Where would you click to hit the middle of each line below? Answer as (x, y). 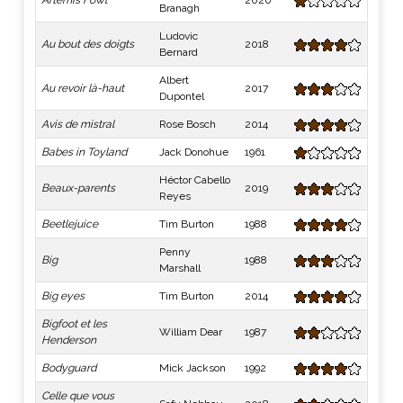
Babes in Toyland (84, 152)
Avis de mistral (78, 124)
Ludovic (179, 36)
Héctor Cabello (195, 180)
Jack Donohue (194, 152)
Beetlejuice (70, 224)
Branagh (179, 8)
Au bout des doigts (88, 44)
